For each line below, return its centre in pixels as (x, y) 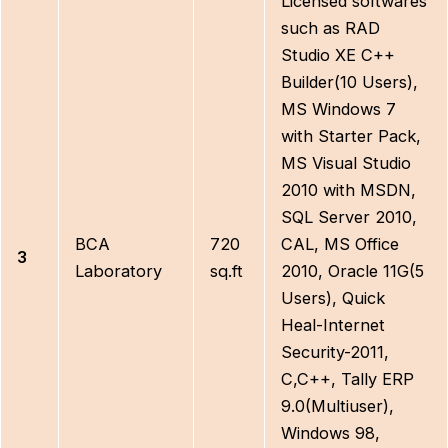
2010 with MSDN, (349, 190)
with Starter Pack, (351, 136)
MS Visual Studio (346, 163)
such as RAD (331, 28)
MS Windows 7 (339, 109)
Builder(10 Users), (350, 82)
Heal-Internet (333, 325)
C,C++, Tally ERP (348, 379)
